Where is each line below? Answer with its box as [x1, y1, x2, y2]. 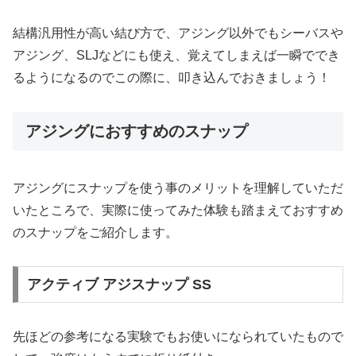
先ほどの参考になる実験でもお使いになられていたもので [13, 330, 343, 344]
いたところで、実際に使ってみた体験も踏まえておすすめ [13, 203, 343, 217]
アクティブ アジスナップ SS [26, 277, 211, 293]
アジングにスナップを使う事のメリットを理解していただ [13, 180, 343, 195]
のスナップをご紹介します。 [13, 225, 178, 239]
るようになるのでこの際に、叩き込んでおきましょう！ [13, 71, 331, 85]
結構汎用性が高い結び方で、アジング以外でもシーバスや [13, 26, 343, 41]
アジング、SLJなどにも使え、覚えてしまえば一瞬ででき [13, 48, 340, 63]
